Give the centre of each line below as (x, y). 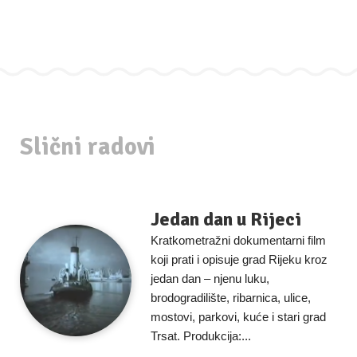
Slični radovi (88, 147)
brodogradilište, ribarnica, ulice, (231, 298)
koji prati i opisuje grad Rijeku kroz (239, 259)
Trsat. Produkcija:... (201, 336)
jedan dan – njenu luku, (210, 279)
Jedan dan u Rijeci (226, 219)
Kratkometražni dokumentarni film (238, 240)
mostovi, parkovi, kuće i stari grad (238, 317)
